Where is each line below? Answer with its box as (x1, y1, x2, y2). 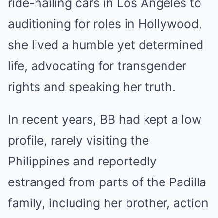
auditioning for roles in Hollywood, (8, 16, 202, 31)
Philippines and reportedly (8, 153, 157, 168)
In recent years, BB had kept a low (8, 111, 201, 127)
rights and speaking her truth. (8, 79, 176, 94)
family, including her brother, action (8, 195, 209, 210)
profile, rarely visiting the (8, 132, 149, 147)
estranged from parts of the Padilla (8, 174, 206, 189)
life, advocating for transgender (8, 58, 186, 73)
